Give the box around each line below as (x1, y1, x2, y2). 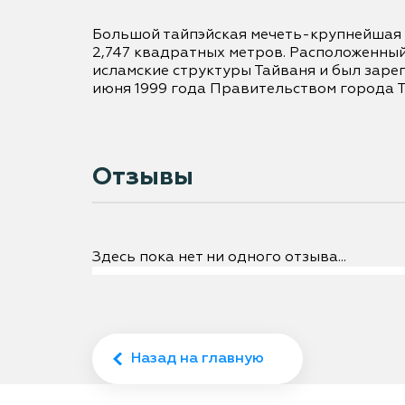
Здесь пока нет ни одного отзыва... (92, 250, 346, 265)
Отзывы (92, 165, 193, 190)
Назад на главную (131, 352, 264, 366)
